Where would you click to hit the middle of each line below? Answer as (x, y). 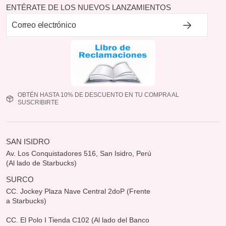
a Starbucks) (26, 201)
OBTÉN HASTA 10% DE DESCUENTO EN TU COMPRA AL (98, 95)
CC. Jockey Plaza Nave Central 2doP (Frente (78, 191)
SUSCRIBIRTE (38, 102)
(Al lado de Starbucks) (41, 163)
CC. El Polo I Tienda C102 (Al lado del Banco (78, 220)
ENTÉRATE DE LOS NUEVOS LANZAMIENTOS (89, 7)
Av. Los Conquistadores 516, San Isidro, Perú (79, 153)
